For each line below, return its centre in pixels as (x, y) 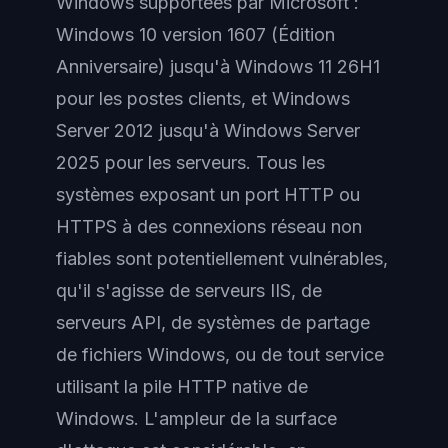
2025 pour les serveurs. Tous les (190, 162)
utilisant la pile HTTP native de (182, 386)
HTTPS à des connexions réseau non (209, 226)
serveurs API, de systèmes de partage (213, 322)
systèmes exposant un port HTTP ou (208, 194)
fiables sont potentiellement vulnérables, (222, 258)
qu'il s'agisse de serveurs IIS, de (189, 290)
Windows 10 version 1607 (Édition (195, 34)
